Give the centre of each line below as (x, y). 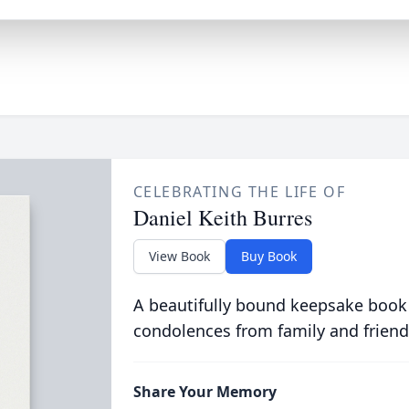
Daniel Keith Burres (222, 217)
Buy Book (268, 256)
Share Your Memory (204, 392)
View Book (179, 256)
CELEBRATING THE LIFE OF (239, 192)
